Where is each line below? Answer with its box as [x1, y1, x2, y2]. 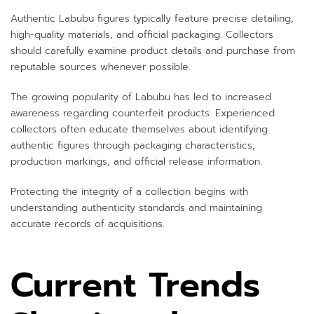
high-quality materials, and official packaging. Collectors [11, 27, 273, 42]
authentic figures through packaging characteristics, [11, 137, 255, 153]
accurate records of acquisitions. [11, 216, 165, 231]
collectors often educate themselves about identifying [11, 121, 268, 137]
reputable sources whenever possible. [11, 59, 191, 74]
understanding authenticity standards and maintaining [11, 200, 262, 215]
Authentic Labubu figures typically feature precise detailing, [11, 11, 294, 26]
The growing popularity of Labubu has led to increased [11, 89, 271, 104]
